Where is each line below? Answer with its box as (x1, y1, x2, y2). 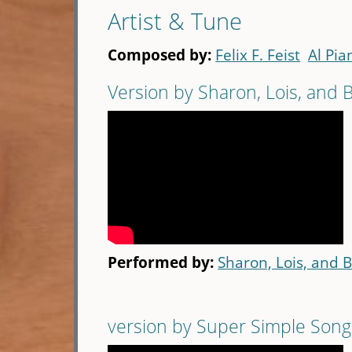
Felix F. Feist (215, 44, 301, 66)
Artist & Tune (108, 5, 243, 37)
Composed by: (108, 44, 216, 66)
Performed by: (108, 251, 218, 273)
